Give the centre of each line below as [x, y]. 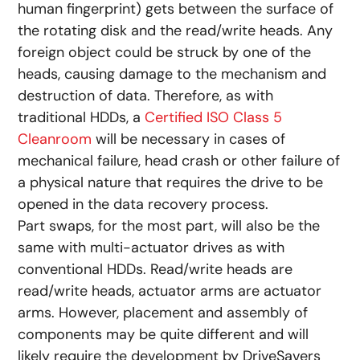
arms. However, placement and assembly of [163, 312]
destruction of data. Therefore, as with [146, 95]
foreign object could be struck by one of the [165, 52]
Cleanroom [55, 139]
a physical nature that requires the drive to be [171, 182]
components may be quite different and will [164, 334]
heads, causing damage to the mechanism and [172, 74]
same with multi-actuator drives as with [151, 247]
